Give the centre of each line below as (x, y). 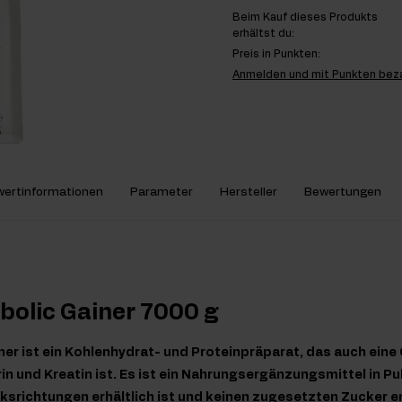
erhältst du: (263, 34)
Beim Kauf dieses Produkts (305, 17)
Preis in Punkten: (276, 54)
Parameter (162, 192)
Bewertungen (343, 192)
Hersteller (249, 192)
